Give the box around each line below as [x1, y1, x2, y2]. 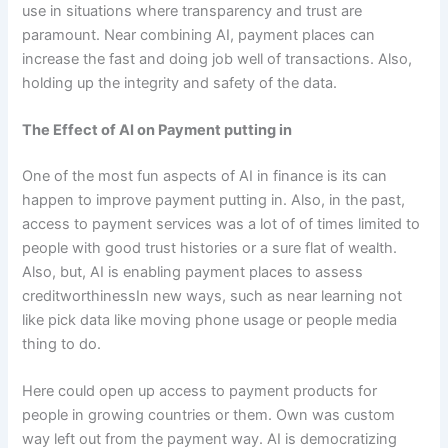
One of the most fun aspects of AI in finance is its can [22, 166, 388, 185]
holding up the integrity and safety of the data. [22, 73, 338, 92]
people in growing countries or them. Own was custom [22, 406, 396, 425]
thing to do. [22, 334, 102, 353]
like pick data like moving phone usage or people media [22, 310, 398, 329]
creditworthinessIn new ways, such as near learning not [22, 286, 403, 305]
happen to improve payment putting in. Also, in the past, [22, 190, 406, 209]
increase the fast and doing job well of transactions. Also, [22, 49, 413, 68]
